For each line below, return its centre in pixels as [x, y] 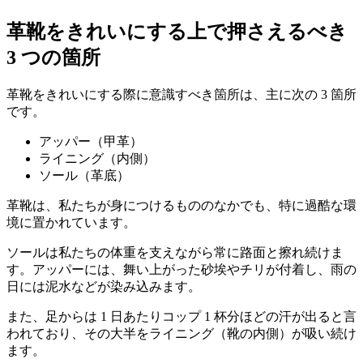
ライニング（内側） [97, 158]
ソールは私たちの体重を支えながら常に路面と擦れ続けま [175, 252]
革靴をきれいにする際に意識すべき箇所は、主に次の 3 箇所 [181, 94]
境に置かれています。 [71, 222]
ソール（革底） [84, 175]
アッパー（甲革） [91, 141]
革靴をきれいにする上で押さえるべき [177, 31]
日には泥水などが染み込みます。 [104, 286]
